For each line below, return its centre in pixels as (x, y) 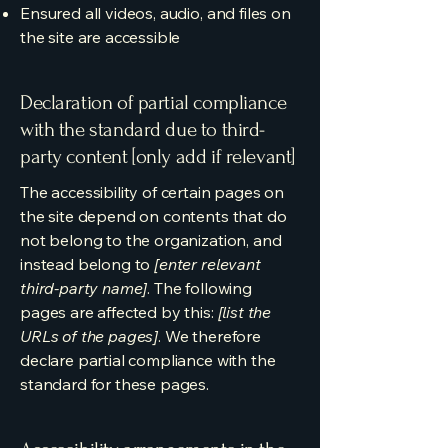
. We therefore (209, 336)
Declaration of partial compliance (153, 102)
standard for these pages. (114, 384)
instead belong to (87, 264)
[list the (244, 312)
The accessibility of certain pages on (152, 192)
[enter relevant (207, 264)
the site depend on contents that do (153, 216)
